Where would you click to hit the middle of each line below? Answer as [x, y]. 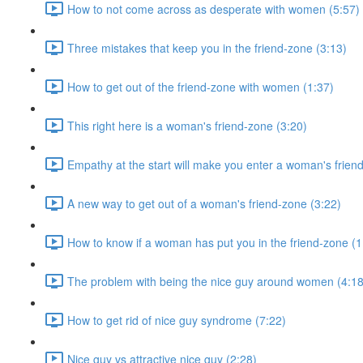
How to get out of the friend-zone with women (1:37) [201, 86]
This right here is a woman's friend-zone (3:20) [187, 125]
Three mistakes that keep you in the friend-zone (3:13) [207, 47]
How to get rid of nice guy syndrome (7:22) [177, 320]
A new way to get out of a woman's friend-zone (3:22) [204, 203]
